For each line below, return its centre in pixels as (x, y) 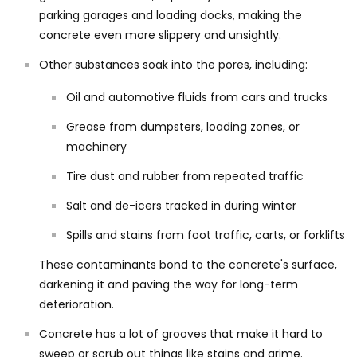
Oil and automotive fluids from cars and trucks (197, 97)
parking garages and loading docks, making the (171, 15)
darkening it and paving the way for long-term (169, 284)
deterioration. (76, 304)
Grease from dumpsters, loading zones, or (183, 126)
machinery (96, 146)
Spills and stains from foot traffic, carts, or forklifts (206, 235)
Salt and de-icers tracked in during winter (181, 205)
